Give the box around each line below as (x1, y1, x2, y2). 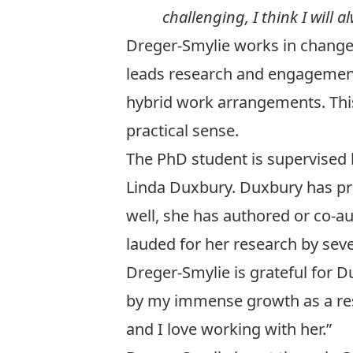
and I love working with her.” (126, 318, 332, 340)
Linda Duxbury (126, 176, 232, 199)
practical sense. (126, 120, 239, 142)
